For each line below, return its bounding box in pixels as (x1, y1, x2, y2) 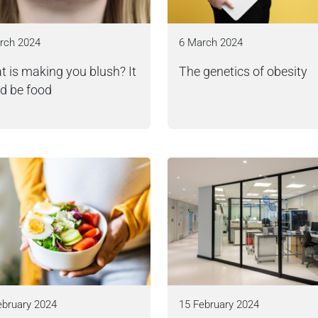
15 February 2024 (179, 298, 259, 311)
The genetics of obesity (179, 65, 307, 79)
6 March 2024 (179, 36, 243, 49)
